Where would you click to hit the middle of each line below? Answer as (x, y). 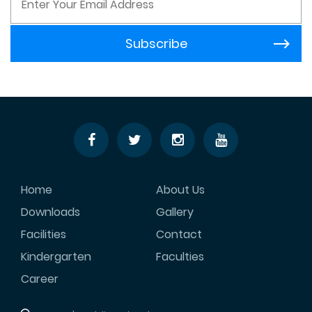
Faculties (180, 256)
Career (40, 279)
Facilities (44, 234)
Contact (179, 234)
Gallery (175, 212)
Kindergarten (56, 256)
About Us (181, 189)
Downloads (50, 212)
